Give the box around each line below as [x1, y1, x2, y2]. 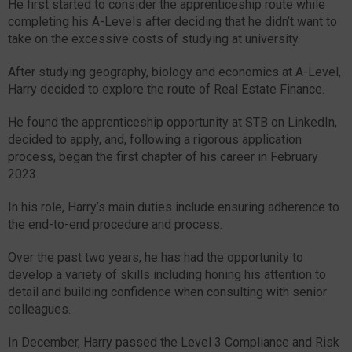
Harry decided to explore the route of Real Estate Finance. [8, 81, 324, 97]
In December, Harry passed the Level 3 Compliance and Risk [8, 334, 339, 350]
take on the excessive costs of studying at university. [8, 31, 300, 46]
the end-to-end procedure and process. [8, 216, 222, 232]
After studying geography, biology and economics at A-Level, [8, 64, 341, 79]
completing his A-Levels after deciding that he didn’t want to [8, 13, 337, 29]
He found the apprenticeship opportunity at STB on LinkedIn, [8, 114, 337, 130]
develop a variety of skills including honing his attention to [8, 266, 326, 282]
